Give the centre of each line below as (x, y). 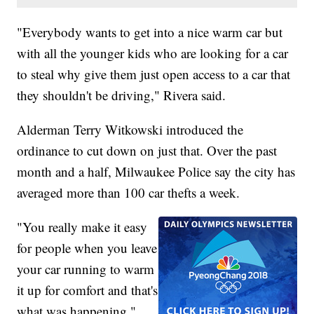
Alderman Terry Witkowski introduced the (130, 130)
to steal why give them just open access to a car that (154, 74)
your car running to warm (86, 269)
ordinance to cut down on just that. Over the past (147, 151)
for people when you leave (87, 248)
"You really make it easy (82, 227)
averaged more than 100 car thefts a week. (129, 193)
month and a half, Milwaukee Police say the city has (156, 172)
